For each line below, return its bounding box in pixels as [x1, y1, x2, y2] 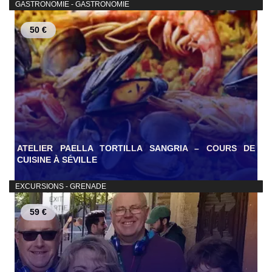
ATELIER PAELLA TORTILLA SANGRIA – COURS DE [17, 143, 255, 154]
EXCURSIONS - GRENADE [13, 182, 106, 191]
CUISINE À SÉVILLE [17, 155, 97, 165]
